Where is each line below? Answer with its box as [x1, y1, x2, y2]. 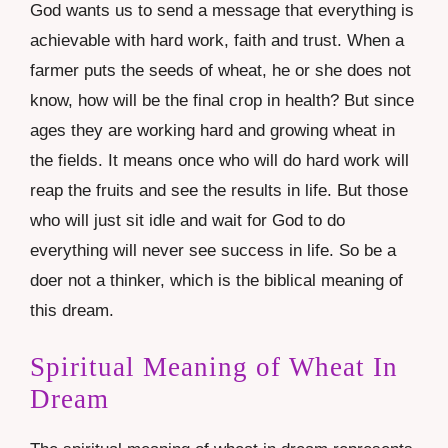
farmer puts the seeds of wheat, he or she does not [30, 60, 411, 80]
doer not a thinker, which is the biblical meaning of [30, 270, 403, 290]
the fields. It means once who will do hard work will [30, 150, 409, 170]
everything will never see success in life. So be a [30, 240, 396, 260]
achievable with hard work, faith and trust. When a [30, 30, 404, 50]
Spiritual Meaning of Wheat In [30, 352, 398, 383]
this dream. [30, 300, 114, 320]
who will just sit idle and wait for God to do [30, 210, 345, 230]
